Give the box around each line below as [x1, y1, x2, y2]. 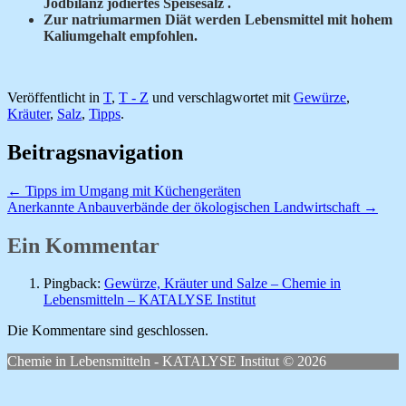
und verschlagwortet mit [149, 89, 294, 105]
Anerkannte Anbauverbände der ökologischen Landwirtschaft [7, 198, 363, 215]
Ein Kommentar [7, 233, 159, 257]
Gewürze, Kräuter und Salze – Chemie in [104, 275, 341, 292]
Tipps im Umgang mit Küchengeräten [22, 182, 241, 198]
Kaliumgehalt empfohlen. [43, 27, 198, 43]
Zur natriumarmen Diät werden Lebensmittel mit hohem [43, 11, 392, 27]
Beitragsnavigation [7, 140, 183, 164]
